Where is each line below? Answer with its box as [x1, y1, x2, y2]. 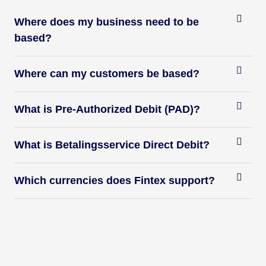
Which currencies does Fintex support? [14, 175, 215, 187]
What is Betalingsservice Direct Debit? [14, 139, 210, 151]
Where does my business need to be [14, 16, 199, 28]
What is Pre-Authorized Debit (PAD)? [14, 103, 200, 116]
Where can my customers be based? [14, 68, 199, 80]
